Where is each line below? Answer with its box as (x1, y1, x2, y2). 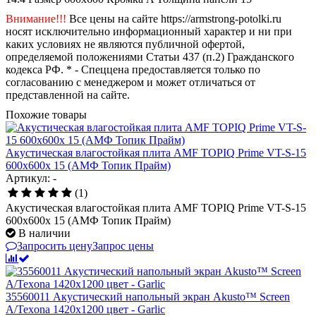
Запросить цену (17, 239, 92, 252)
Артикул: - (6, 171, 56, 184)
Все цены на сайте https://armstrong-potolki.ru (66, 12, 281, 25)
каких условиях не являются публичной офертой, (6, 37, 245, 50)
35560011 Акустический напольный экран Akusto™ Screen (6, 290, 290, 303)
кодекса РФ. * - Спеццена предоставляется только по (6, 63, 260, 75)
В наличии (18, 226, 71, 239)
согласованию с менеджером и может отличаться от (6, 75, 255, 88)
